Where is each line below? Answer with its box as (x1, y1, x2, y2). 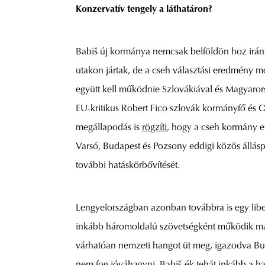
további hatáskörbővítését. (76, 161, 180, 171)
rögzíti (142, 123, 167, 133)
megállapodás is (76, 123, 142, 133)
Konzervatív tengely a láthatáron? (76, 5, 212, 15)
